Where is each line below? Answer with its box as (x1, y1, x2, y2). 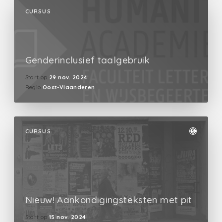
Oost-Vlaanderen (42, 84, 95, 91)
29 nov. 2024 (49, 73, 88, 81)
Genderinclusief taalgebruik (25, 54, 150, 66)
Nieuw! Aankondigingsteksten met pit (25, 194, 192, 206)
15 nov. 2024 (49, 213, 86, 221)
